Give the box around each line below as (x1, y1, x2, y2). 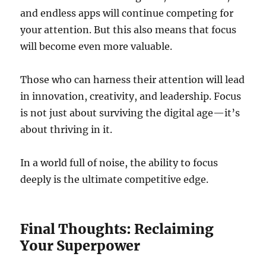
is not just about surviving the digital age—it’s (20, 107, 240, 119)
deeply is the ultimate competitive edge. (20, 173, 209, 186)
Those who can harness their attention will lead (20, 74, 245, 86)
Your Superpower (20, 237, 141, 255)
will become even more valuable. (20, 40, 173, 53)
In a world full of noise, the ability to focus (20, 157, 218, 169)
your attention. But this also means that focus (20, 24, 237, 36)
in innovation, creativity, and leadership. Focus (20, 90, 242, 103)
